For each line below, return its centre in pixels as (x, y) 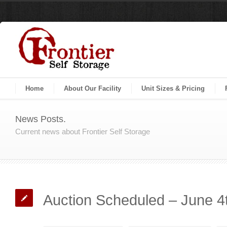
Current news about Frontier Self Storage (83, 131)
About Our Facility (92, 88)
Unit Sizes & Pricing (173, 88)
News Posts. (41, 119)
